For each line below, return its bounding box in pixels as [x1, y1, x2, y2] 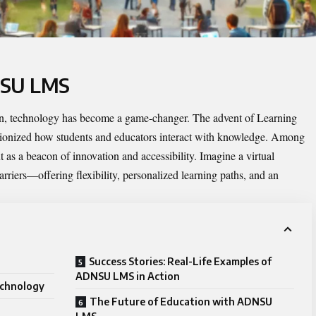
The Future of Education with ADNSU [90, 295, 272, 308]
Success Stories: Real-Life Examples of [89, 255, 272, 267]
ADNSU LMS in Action [75, 269, 180, 282]
